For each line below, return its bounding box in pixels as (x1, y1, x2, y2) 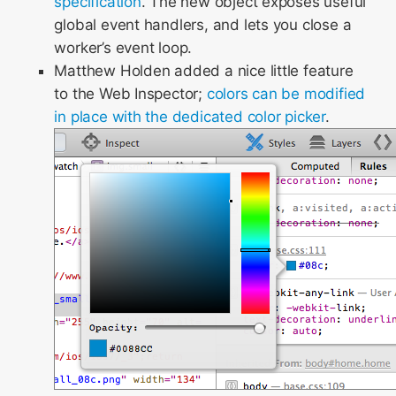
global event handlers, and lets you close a (54, 16, 352, 34)
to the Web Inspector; (54, 85, 207, 103)
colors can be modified (206, 85, 366, 103)
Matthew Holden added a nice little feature (54, 62, 354, 80)
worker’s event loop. (54, 39, 193, 57)
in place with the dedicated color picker (54, 108, 326, 126)
